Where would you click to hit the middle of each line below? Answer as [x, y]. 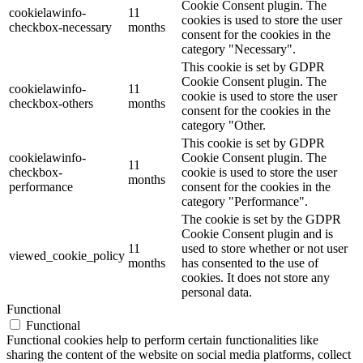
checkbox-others [51, 104]
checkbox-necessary [60, 28]
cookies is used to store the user [262, 20]
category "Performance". [245, 202]
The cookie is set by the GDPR [261, 220]
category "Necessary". [239, 49]
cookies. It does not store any [256, 278]
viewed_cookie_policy [67, 256]
